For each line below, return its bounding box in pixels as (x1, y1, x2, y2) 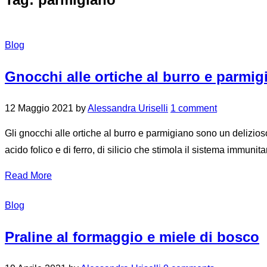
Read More (5, 170, 52, 181)
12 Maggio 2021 (5, 103, 73, 114)
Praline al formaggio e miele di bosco (5, 229, 259, 246)
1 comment (170, 103, 217, 114)
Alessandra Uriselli (88, 103, 168, 114)
